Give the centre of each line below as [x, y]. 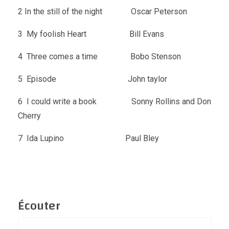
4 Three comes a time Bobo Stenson [99, 56]
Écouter [39, 206]
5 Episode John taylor [93, 79]
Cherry [29, 116]
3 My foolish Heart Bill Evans [91, 34]
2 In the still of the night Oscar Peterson [102, 12]
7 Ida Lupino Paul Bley [88, 138]
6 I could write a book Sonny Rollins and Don [114, 101]
